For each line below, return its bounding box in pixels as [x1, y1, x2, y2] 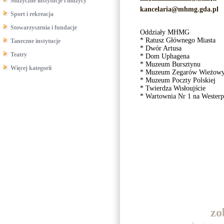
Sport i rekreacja [10, 10, 53, 17]
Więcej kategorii [10, 64, 51, 71]
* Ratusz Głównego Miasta [140, 36, 215, 44]
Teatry [10, 51, 27, 58]
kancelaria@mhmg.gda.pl [140, 5, 218, 13]
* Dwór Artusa [140, 44, 181, 52]
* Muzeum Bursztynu [140, 60, 200, 68]
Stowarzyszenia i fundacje [10, 24, 77, 31]
